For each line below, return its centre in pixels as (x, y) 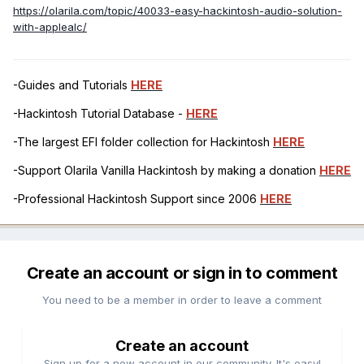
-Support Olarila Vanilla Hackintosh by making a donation (166, 171)
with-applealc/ (50, 27)
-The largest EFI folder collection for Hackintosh (143, 142)
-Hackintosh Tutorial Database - (100, 114)
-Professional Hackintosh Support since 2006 (136, 199)
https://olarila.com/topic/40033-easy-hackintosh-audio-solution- (178, 11)
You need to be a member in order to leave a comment (182, 300)
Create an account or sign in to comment (182, 273)
